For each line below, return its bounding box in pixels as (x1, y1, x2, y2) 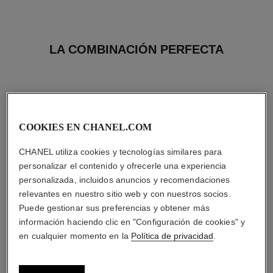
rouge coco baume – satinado (17, 249, 119, 258)
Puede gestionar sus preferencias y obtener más (19, 202, 210, 213)
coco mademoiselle (171, 249, 239, 258)
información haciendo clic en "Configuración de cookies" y (19, 216, 245, 227)
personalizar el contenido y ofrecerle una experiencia (19, 160, 227, 171)
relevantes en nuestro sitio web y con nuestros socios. (19, 188, 231, 199)
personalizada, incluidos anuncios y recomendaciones (19, 174, 230, 185)
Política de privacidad (130, 230, 213, 241)
